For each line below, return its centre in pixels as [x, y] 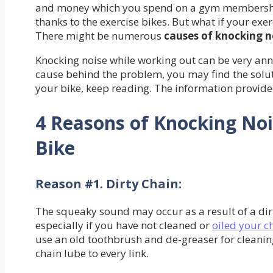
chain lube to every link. [92, 253]
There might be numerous [100, 36]
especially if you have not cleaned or [124, 225]
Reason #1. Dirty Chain [107, 184]
